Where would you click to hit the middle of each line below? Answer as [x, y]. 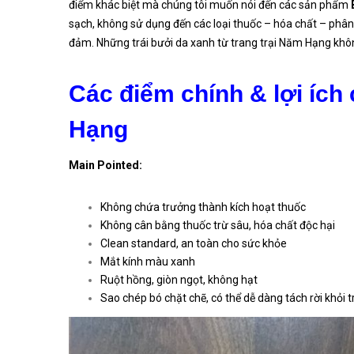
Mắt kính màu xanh [148, 262]
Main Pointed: [105, 165]
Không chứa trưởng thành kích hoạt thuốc [203, 207]
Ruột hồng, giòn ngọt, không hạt [179, 280]
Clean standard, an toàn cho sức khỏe [194, 243]
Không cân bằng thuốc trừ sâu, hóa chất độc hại [218, 225]
